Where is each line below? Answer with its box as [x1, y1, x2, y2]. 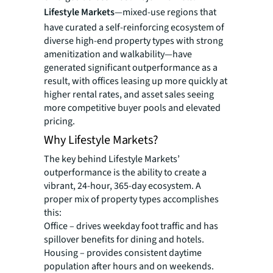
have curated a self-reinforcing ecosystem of [44, 21, 224, 35]
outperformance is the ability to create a [44, 166, 207, 180]
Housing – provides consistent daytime [44, 246, 202, 260]
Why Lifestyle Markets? [44, 132, 158, 149]
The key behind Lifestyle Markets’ [44, 152, 180, 166]
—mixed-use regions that [115, 5, 216, 19]
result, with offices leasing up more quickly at [44, 74, 227, 88]
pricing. [44, 115, 75, 129]
